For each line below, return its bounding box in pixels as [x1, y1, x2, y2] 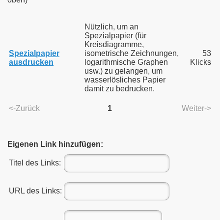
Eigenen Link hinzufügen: [7, 140, 103, 148]
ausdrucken [9, 58, 54, 66]
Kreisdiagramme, [84, 40, 144, 49]
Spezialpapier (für [84, 31, 146, 40]
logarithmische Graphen [84, 58, 168, 66]
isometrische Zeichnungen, [84, 49, 179, 57]
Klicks [190, 58, 211, 66]
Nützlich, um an [84, 23, 138, 31]
